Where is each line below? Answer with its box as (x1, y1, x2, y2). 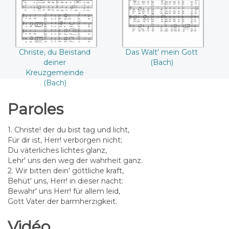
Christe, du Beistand (19, 47, 90, 57)
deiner (43, 57, 66, 67)
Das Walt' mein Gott (125, 47, 198, 57)
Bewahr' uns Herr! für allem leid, (8, 187, 120, 196)
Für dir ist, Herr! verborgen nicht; (8, 135, 122, 145)
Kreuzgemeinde (26, 67, 84, 77)
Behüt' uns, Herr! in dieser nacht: (8, 176, 123, 186)
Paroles (8, 100, 63, 119)
